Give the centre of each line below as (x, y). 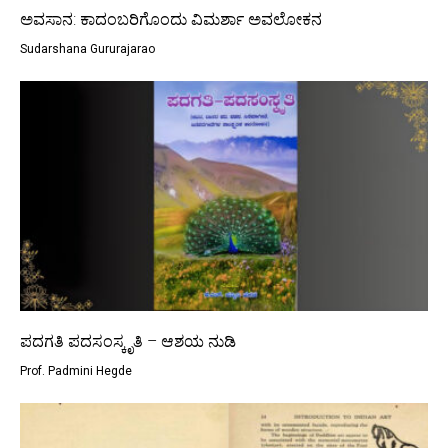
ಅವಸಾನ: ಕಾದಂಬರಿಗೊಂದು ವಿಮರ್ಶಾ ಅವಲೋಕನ (171, 20)
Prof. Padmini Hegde (76, 371)
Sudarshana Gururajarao (87, 49)
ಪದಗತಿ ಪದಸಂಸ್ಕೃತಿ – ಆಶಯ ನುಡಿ (128, 342)
